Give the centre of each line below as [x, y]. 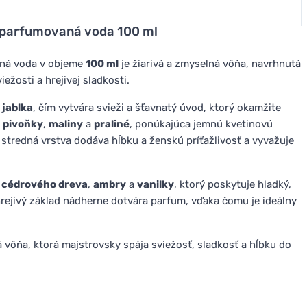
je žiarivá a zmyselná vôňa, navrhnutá [210, 63]
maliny [66, 124]
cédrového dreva [45, 184]
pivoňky [23, 124]
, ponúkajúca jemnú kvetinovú [201, 124]
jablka [17, 107]
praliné [112, 124]
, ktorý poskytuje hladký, [233, 184]
